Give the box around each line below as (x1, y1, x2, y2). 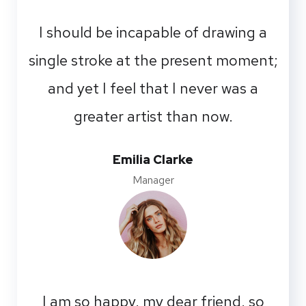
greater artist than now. (73, 106, 233, 126)
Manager (132, 172, 174, 187)
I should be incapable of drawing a (39, 22, 267, 42)
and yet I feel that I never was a (48, 78, 258, 98)
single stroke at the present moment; (28, 50, 278, 70)
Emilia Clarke (113, 151, 193, 167)
